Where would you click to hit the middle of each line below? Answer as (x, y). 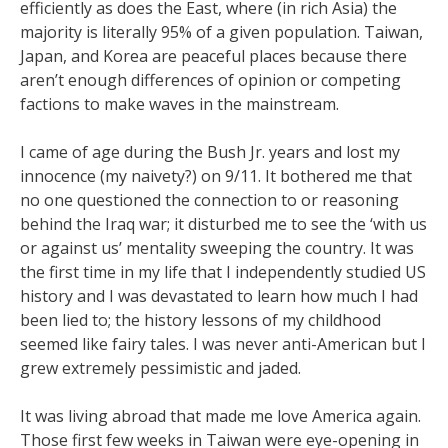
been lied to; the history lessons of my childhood (200, 320)
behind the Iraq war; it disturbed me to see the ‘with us (223, 224)
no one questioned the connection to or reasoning (209, 200)
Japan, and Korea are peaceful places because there (213, 56)
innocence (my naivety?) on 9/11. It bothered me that (216, 176)
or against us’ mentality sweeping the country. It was (217, 248)
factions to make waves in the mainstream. (179, 104)
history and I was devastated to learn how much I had (219, 296)
